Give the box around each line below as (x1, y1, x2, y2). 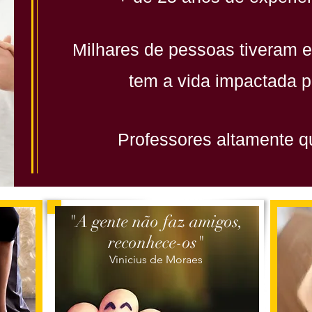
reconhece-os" (107, 232, 204, 253)
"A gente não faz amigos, (68, 211, 243, 232)
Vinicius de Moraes (109, 253, 203, 266)
